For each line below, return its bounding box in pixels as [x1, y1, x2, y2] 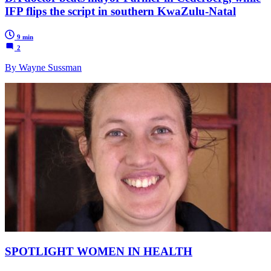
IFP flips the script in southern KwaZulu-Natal [5, 4, 236, 18]
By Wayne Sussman [5, 62, 82, 73]
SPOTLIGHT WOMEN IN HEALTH [5, 245, 192, 258]
